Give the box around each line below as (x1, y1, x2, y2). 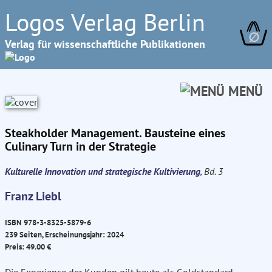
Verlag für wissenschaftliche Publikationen (5, 37, 205, 51)
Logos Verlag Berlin (5, 6, 205, 38)
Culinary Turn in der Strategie (5, 138, 156, 154)
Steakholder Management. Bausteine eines (5, 125, 225, 141)
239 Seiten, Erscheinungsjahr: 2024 (5, 229, 124, 240)
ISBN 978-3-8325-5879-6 (5, 217, 91, 228)
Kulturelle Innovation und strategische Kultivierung (5, 165, 200, 177)
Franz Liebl (5, 188, 61, 204)
